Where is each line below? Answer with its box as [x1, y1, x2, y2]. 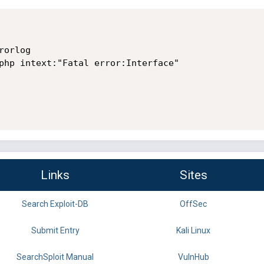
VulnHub [177, 252, 209, 262]
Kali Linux [176, 226, 210, 236]
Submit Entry [31, 226, 80, 236]
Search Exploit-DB [22, 199, 88, 209]
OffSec [180, 199, 207, 209]
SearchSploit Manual [16, 252, 94, 262]
